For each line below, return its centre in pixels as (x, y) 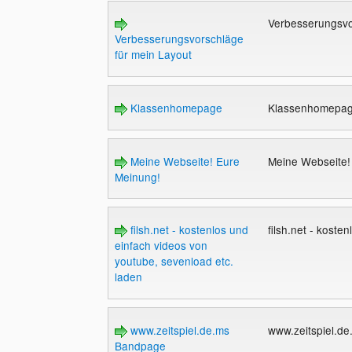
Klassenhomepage (174, 108)
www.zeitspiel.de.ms (178, 330)
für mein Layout (153, 55)
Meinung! (137, 176)
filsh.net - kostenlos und (187, 230)
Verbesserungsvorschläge (179, 39)
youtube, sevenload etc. (174, 261)
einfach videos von (161, 246)
